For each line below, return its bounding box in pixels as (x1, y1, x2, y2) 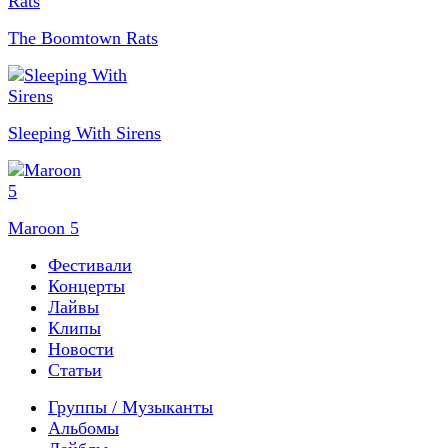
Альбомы (48, 417, 119, 438)
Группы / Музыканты (48, 396, 213, 417)
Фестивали (48, 254, 132, 275)
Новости (48, 338, 114, 359)
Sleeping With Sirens (8, 122, 161, 143)
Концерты (48, 275, 125, 296)
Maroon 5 (8, 217, 79, 238)
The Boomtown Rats (8, 27, 158, 48)
